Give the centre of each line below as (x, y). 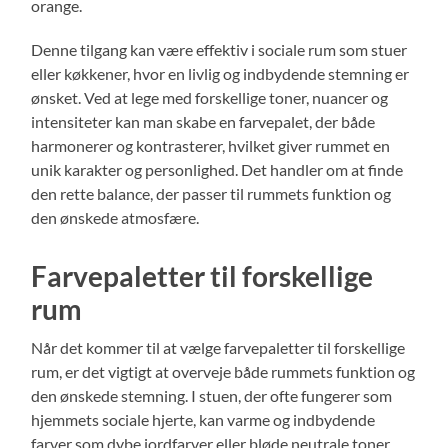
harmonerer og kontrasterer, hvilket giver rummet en (211, 145)
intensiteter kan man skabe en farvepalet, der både (203, 121)
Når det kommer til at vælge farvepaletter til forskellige (218, 347)
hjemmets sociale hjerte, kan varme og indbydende (203, 419)
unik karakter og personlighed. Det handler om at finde (217, 169)
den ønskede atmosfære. (115, 217)
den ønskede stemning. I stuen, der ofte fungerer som (212, 395)
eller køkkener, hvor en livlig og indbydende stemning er (220, 73)
